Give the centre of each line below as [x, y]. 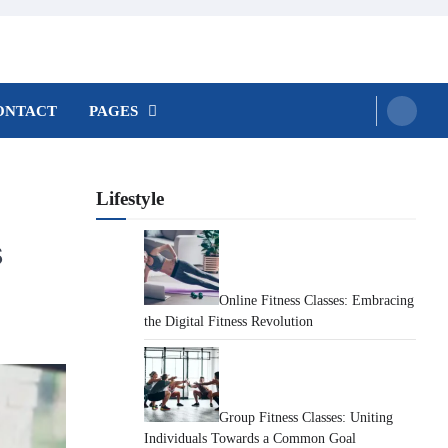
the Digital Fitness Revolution [228, 321]
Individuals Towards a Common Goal [250, 438]
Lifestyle [130, 198]
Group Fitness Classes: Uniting [306, 417]
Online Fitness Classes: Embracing [316, 300]
